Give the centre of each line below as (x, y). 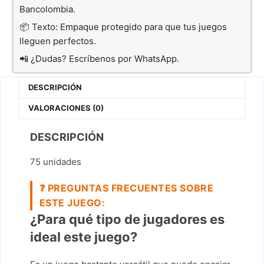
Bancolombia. (47, 9)
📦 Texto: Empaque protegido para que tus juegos (123, 27)
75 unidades (56, 161)
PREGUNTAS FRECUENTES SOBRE (131, 188)
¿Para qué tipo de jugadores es (127, 219)
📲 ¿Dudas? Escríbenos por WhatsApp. (99, 59)
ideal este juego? (84, 237)
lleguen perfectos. (58, 41)
